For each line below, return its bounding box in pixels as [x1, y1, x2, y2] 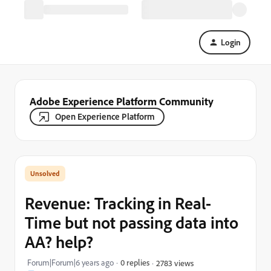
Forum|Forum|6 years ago [27, 257, 114, 268]
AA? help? [25, 231, 93, 252]
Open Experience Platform [55, 111, 155, 122]
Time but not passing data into [25, 212, 238, 233]
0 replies [120, 257, 149, 267]
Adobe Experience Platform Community [30, 94, 214, 108]
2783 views [156, 257, 194, 268]
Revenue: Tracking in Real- [25, 192, 211, 214]
